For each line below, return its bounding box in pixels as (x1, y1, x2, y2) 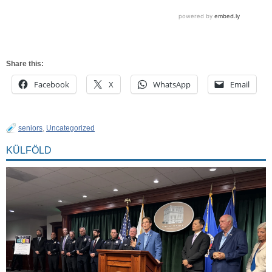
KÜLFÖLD (6, 144, 52, 155)
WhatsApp (153, 78, 191, 90)
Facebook (34, 78, 69, 90)
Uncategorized (46, 123, 95, 132)
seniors (18, 123, 42, 132)
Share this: (6, 59, 44, 68)
